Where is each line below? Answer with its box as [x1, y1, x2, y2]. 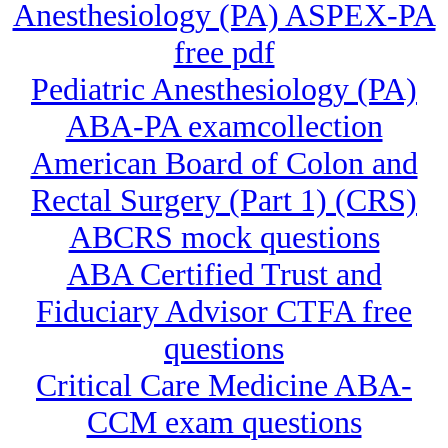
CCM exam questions [86, 404, 362, 441]
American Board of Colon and [30, 145, 418, 182]
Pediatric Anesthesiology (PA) [31, 71, 417, 108]
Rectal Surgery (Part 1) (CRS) [31, 182, 417, 219]
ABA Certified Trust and [66, 256, 382, 293]
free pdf [173, 34, 275, 71]
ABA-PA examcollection [65, 108, 383, 145]
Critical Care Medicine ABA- [36, 367, 412, 404]
